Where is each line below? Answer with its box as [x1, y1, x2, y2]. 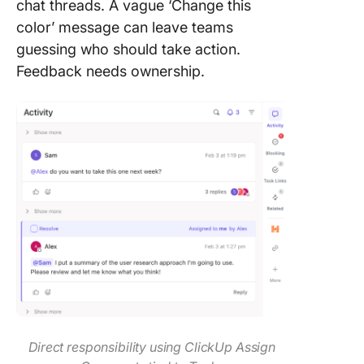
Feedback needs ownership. [16, 63, 205, 80]
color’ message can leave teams [16, 19, 233, 36]
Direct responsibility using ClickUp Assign [28, 339, 275, 355]
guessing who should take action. [16, 41, 240, 58]
